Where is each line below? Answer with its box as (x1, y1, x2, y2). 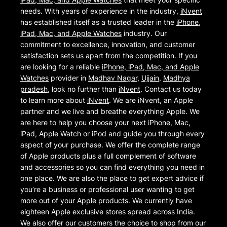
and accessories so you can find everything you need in (20, 163, 205, 172)
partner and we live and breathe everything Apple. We (20, 107, 200, 116)
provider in (49, 73, 88, 83)
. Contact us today (140, 85, 202, 94)
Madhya (163, 73, 190, 83)
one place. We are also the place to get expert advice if (20, 174, 204, 183)
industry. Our (122, 29, 167, 38)
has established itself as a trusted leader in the (20, 18, 176, 27)
